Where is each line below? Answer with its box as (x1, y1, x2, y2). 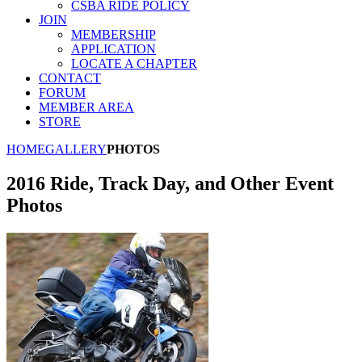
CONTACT (39, 70, 101, 85)
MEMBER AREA (39, 99, 134, 114)
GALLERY (45, 141, 107, 156)
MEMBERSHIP (71, 27, 156, 41)
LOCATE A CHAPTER (71, 56, 197, 70)
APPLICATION (71, 41, 156, 56)
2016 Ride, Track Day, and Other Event (6, 172, 334, 194)
